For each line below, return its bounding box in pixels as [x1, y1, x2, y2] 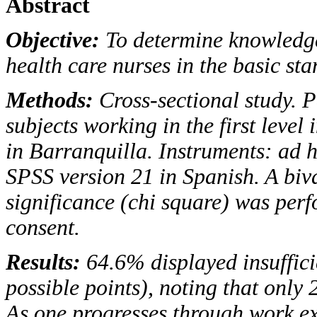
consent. [6, 214, 80, 240]
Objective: [6, 27, 105, 52]
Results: [6, 249, 86, 275]
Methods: [6, 87, 99, 113]
